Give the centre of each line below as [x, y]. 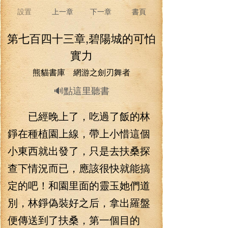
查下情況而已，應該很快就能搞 [79, 168]
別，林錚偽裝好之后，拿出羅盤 [79, 202]
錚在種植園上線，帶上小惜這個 [79, 133]
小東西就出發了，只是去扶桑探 [79, 150]
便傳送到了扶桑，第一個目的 [74, 220]
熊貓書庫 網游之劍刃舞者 [81, 72]
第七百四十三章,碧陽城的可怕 [81, 38]
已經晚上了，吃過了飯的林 [79, 116]
